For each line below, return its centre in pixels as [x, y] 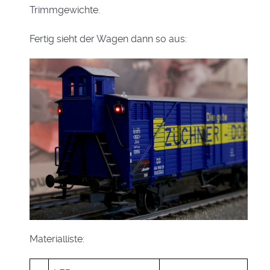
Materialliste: [57, 239]
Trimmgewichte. [65, 10]
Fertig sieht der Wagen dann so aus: [108, 39]
